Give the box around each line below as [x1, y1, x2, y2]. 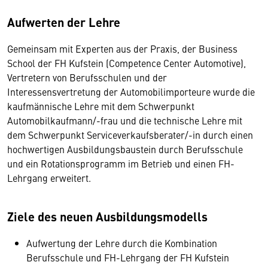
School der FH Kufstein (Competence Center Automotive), [7, 56, 246, 69]
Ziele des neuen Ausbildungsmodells [7, 208, 208, 225]
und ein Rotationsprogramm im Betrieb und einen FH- [7, 157, 234, 170]
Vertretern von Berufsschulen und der [7, 71, 167, 84]
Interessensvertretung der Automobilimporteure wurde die [7, 85, 255, 98]
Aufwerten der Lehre [7, 13, 120, 31]
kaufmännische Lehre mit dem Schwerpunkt [7, 99, 194, 112]
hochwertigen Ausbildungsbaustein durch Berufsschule [7, 142, 243, 156]
